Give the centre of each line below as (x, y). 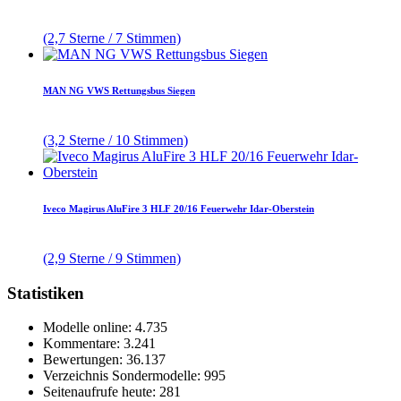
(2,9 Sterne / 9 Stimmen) (112, 259)
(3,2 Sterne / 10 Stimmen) (115, 141)
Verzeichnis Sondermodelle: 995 (134, 376)
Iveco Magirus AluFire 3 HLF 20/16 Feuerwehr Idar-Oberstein (179, 209)
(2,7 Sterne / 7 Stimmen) (112, 38)
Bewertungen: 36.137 (104, 360)
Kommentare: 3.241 (99, 344)
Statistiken (46, 293)
